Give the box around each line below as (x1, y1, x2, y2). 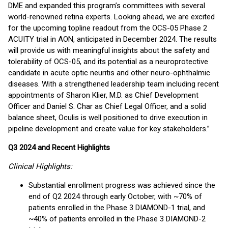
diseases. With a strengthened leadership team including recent (8, 79, 219, 89)
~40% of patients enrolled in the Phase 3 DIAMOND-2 (28, 214, 206, 223)
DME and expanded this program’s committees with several (8, 1, 205, 10)
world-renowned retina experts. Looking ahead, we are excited (8, 12, 215, 21)
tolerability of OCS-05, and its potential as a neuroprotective (8, 57, 208, 66)
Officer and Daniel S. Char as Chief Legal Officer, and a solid (8, 102, 206, 111)
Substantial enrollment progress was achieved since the (28, 181, 215, 190)
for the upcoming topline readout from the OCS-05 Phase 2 (8, 23, 207, 33)
